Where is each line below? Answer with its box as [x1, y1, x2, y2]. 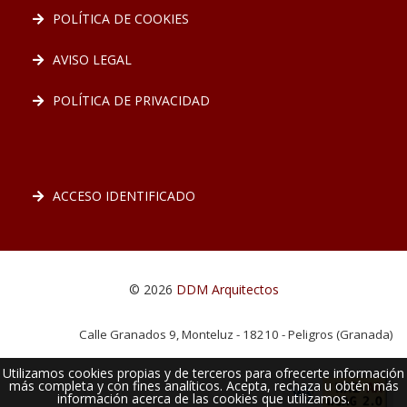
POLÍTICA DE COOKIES [53, 10, 189, 27]
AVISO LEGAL [53, 51, 132, 68]
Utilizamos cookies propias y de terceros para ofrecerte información [3, 364, 404, 382]
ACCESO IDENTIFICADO [53, 187, 195, 204]
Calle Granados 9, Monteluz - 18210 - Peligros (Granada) [79, 326, 393, 342]
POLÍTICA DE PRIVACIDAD [53, 92, 210, 109]
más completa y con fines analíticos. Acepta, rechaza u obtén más [8, 377, 399, 394]
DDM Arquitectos [175, 281, 279, 298]
